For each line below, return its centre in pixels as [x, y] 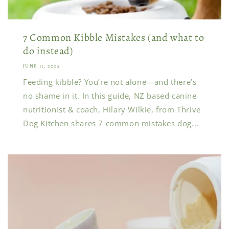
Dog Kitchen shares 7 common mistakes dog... [111, 123]
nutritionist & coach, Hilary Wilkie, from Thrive [112, 109]
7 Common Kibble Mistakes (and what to [114, 38]
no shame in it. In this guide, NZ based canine [110, 96]
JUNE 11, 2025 [41, 66]
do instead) [48, 51]
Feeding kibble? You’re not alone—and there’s [110, 82]
